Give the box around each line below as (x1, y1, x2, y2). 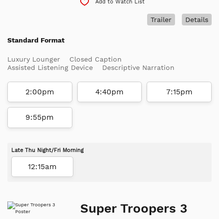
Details (185, 15, 208, 23)
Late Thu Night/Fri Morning (11, 147, 84, 153)
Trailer (150, 15, 172, 23)
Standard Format (7, 36, 65, 44)
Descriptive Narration (102, 63, 175, 71)
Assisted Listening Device (7, 63, 93, 71)
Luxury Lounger (7, 55, 60, 63)
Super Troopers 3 (80, 200, 188, 216)
